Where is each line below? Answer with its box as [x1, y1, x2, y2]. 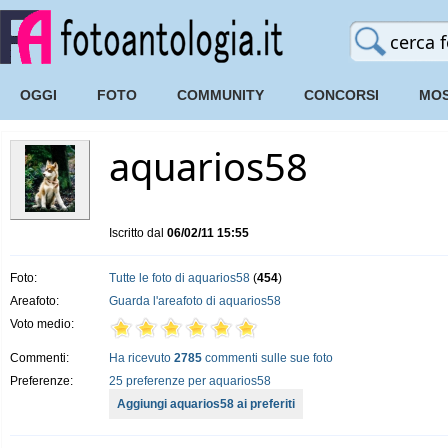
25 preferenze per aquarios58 [109, 374, 271, 388]
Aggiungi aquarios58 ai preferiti [117, 397, 295, 411]
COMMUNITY [177, 87, 264, 103]
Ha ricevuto [109, 351, 174, 365]
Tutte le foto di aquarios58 [109, 271, 250, 285]
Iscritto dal [109, 226, 167, 240]
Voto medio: [10, 317, 74, 331]
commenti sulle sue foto [202, 351, 333, 365]
